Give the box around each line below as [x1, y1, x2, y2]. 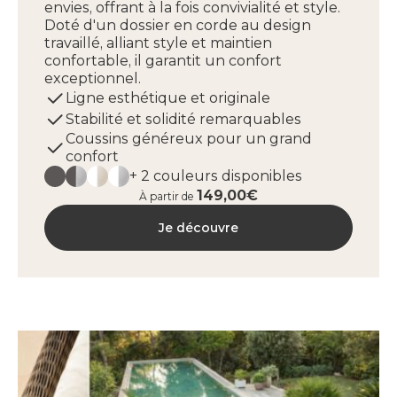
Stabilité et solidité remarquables [66, 111, 301, 128]
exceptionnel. [44, 70, 141, 87]
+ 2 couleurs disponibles [129, 167, 302, 184]
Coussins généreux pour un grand [66, 130, 312, 147]
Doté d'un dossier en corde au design [44, 17, 311, 34]
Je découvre [159, 220, 238, 236]
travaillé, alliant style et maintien [44, 35, 272, 51]
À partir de [139, 190, 197, 203]
